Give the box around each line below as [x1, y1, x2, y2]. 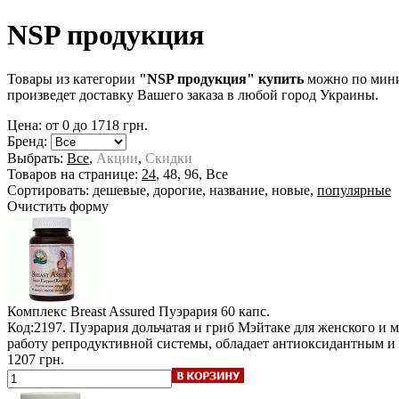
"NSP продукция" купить [139, 70, 304, 86]
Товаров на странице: [7, 166, 142, 182]
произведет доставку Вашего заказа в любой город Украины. [7, 86, 379, 102]
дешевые [93, 182, 146, 198]
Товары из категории [7, 70, 139, 86]
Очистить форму [7, 198, 109, 214]
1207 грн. [7, 351, 64, 367]
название [209, 182, 265, 198]
